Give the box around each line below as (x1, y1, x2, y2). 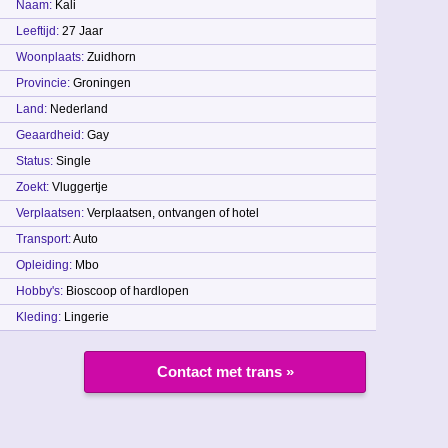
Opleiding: (16, 258, 72, 272)
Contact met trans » (156, 363, 294, 380)
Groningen (70, 76, 131, 90)
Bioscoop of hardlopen (63, 284, 189, 298)
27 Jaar (59, 24, 103, 38)
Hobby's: (16, 284, 63, 298)
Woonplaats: (16, 50, 84, 64)
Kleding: (16, 310, 61, 324)
